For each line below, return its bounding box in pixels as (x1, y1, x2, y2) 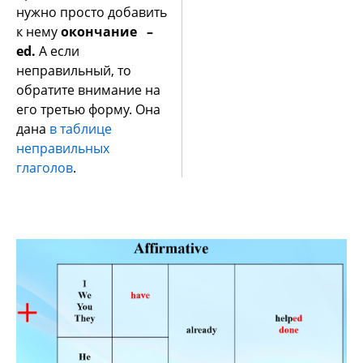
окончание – (61, 23, 153, 41)
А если (36, 42, 79, 60)
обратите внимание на (16, 81, 160, 99)
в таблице (49, 120, 112, 138)
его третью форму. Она (16, 100, 160, 118)
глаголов (16, 159, 73, 177)
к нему (16, 23, 61, 41)
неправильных (16, 139, 109, 157)
